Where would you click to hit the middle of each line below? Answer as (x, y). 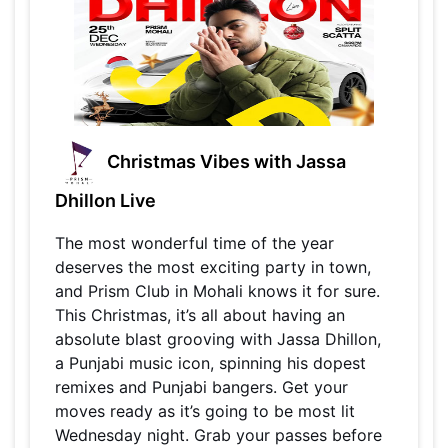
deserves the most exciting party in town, (213, 267)
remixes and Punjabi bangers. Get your (201, 387)
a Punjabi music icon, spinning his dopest (210, 363)
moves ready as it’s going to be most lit (205, 411)
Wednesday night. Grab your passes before (218, 435)
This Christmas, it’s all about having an (200, 315)
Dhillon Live (105, 201)
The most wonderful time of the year (194, 243)
